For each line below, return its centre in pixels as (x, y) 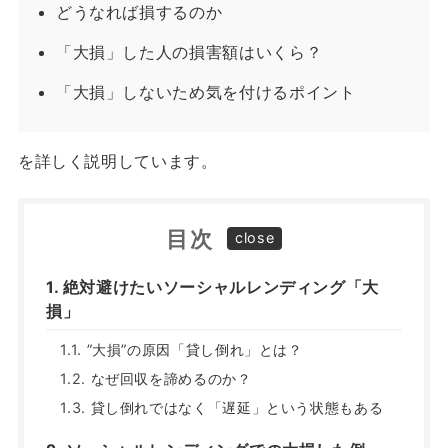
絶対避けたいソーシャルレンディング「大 (221, 286)
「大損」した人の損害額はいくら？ (189, 52)
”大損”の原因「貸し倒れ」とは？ (194, 349)
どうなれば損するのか (139, 12)
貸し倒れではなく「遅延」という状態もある (237, 407)
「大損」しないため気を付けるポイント (205, 92)
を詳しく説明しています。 (117, 161)
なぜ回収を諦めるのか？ (171, 378)
